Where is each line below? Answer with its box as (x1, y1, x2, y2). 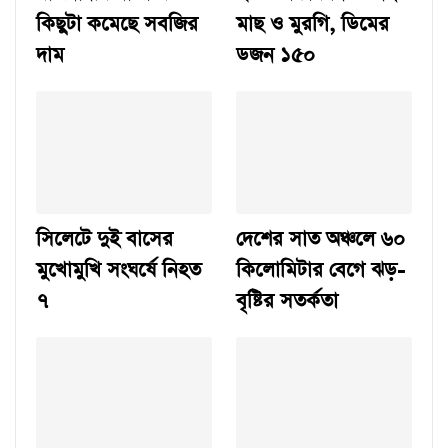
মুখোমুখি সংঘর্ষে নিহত (36, 256, 201, 285)
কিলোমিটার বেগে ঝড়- (236, 256, 405, 285)
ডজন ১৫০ (236, 41, 315, 70)
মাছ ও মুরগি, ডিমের (236, 10, 389, 39)
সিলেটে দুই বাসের (36, 225, 173, 254)
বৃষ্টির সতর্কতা (236, 287, 338, 316)
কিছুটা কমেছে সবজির (36, 10, 198, 39)
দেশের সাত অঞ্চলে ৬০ (236, 225, 405, 254)
